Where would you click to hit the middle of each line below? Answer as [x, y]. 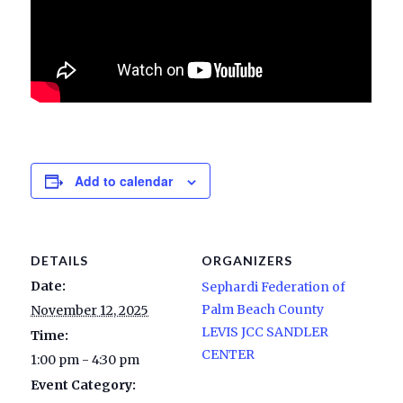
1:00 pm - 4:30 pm [85, 359]
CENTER [228, 354]
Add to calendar [124, 180]
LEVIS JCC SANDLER [265, 331]
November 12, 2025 [90, 310]
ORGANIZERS [247, 260]
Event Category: [84, 385]
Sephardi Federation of [273, 287]
